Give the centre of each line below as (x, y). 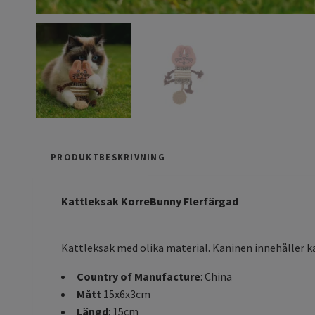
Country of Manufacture (139, 276)
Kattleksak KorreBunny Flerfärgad (150, 201)
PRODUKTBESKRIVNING (108, 156)
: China (216, 276)
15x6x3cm (127, 294)
